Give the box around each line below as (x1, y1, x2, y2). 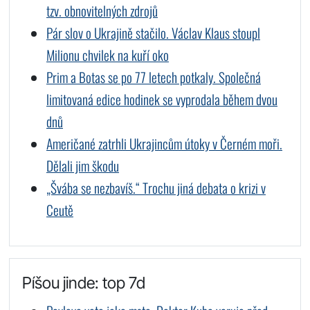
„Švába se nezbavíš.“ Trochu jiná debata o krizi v (46, 177, 266, 198)
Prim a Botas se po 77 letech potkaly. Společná (46, 66, 261, 87)
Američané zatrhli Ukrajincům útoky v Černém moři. (46, 133, 282, 154)
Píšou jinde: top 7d (21, 272, 145, 293)
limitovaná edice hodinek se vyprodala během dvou (46, 89, 277, 109)
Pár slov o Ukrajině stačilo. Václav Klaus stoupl (46, 22, 260, 43)
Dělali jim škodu (46, 155, 119, 176)
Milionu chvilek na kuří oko (46, 44, 169, 65)
